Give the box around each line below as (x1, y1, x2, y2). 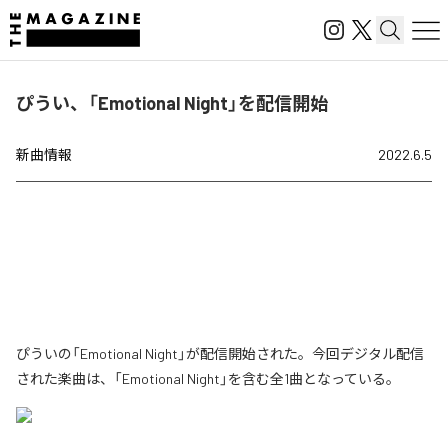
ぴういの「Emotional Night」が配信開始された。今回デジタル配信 (16, 345, 424, 362)
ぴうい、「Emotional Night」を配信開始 (16, 92, 328, 114)
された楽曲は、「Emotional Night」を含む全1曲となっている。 (16, 370, 400, 387)
